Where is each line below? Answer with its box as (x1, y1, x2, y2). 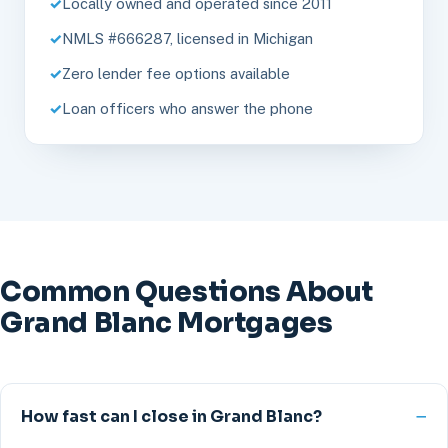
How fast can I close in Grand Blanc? (21, 406, 322, 427)
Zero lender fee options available (62, 65, 290, 82)
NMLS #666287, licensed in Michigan (62, 30, 313, 47)
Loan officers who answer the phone (62, 100, 313, 117)
